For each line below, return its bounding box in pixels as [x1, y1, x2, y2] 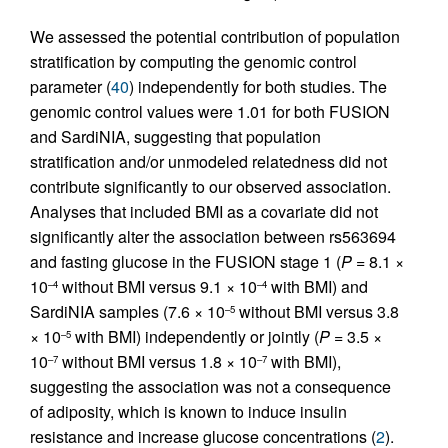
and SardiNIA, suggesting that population [30, 125, 321, 148]
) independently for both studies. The [129, 75, 387, 98]
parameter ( [30, 75, 111, 98]
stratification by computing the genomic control [30, 50, 357, 73]
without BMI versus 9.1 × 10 [58, 275, 257, 298]
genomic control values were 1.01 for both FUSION [30, 100, 390, 123]
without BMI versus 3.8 [235, 300, 399, 323]
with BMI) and [267, 275, 368, 298]
